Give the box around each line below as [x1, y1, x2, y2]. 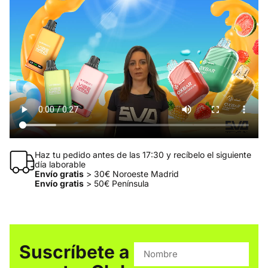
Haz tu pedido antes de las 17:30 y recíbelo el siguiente [34, 150, 251, 160]
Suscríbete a [19, 241, 129, 263]
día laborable [34, 159, 86, 170]
